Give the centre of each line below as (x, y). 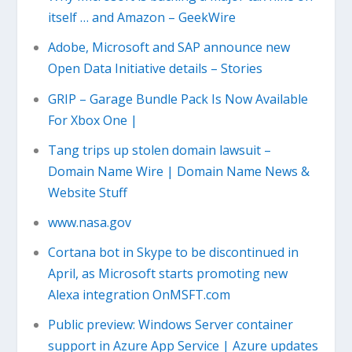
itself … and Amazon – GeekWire (141, 18)
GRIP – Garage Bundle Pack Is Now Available (178, 99)
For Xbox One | (92, 120)
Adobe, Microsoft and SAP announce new (169, 48)
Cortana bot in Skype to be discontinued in (173, 253)
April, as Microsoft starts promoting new (167, 274)
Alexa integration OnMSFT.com (139, 295)
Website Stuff (87, 192)
